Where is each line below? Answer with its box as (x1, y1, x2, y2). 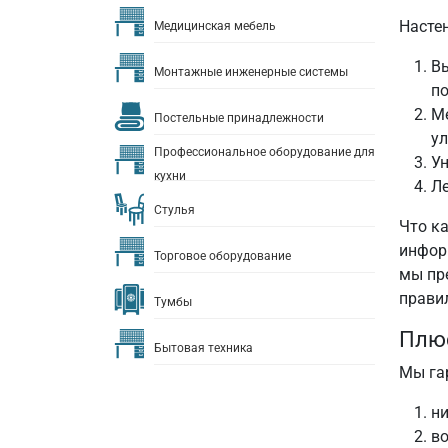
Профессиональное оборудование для (154, 144, 375, 159)
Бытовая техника (154, 340, 253, 355)
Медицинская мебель (154, 18, 276, 33)
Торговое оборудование (154, 248, 291, 263)
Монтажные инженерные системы (154, 64, 348, 79)
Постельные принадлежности (154, 110, 324, 125)
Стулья (154, 202, 195, 217)
